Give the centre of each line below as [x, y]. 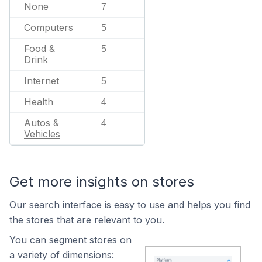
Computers [49, 27]
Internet [42, 81]
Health [39, 102]
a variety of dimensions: [62, 255]
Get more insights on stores [102, 182]
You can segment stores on [70, 240]
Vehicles [42, 134]
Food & [39, 49]
